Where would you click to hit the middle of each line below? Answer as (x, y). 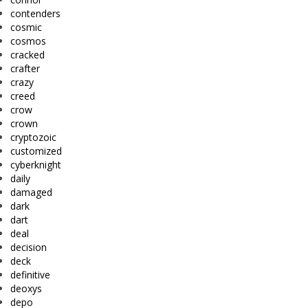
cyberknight (36, 165)
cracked (27, 55)
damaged (31, 192)
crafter (25, 69)
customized (36, 151)
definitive (30, 275)
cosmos (28, 41)
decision (29, 247)
